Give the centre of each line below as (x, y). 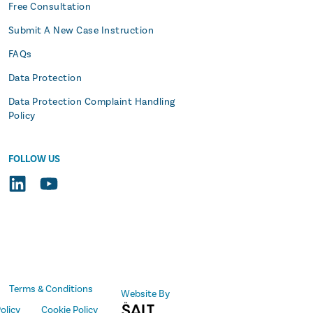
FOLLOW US (34, 159)
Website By (146, 293)
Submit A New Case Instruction (81, 31)
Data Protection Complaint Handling (92, 102)
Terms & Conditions (51, 289)
